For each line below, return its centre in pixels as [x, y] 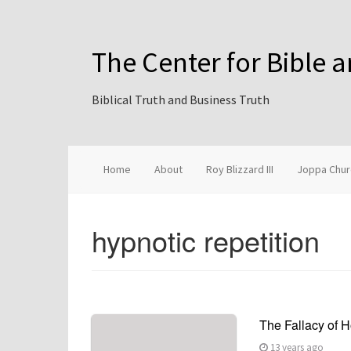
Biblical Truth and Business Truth [181, 100]
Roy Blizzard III [240, 169]
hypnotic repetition [206, 240]
